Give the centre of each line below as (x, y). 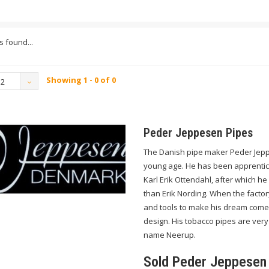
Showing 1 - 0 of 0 (81, 80)
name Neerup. (169, 234)
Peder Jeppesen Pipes (198, 132)
